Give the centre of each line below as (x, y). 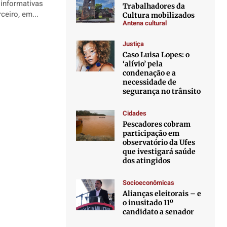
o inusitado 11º (148, 203)
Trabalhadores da (154, 6)
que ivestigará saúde (159, 152)
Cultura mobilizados (159, 15)
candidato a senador (159, 212)
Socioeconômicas (149, 183)
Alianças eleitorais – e (162, 194)
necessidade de (150, 82)
